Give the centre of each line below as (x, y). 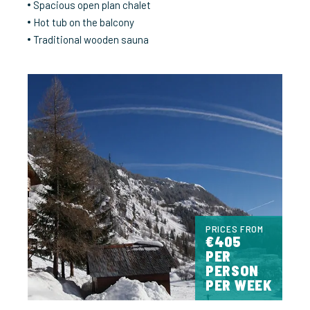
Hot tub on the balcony (84, 22)
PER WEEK (239, 284)
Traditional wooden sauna (91, 40)
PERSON (232, 270)
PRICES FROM (235, 228)
